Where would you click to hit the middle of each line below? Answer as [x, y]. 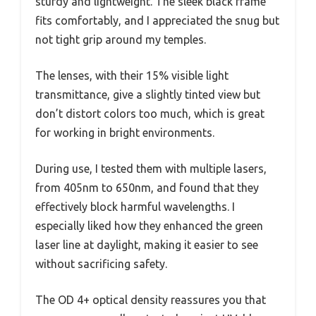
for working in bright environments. [125, 132]
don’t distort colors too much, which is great [150, 113]
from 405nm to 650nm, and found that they [147, 187]
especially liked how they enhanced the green [149, 225]
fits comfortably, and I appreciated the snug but [157, 20]
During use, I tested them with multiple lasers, [151, 168]
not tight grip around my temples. [121, 39]
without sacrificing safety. [101, 263]
